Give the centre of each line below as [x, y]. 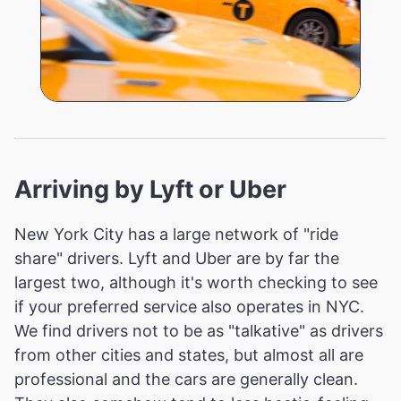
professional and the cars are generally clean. [186, 380]
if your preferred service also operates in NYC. [189, 307]
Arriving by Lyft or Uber [150, 190]
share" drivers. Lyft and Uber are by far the [177, 259]
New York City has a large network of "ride [176, 235]
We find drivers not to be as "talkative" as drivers [199, 331]
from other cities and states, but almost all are [189, 355]
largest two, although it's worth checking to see [196, 283]
